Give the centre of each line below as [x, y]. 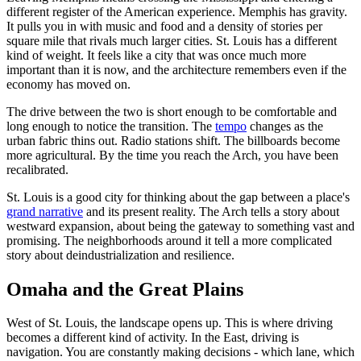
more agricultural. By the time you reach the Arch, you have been [172, 155]
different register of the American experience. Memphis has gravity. [177, 11]
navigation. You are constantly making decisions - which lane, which [180, 352]
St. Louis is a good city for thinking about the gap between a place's [178, 197]
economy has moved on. [68, 84]
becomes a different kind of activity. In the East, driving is [153, 338]
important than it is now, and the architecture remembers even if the [176, 69]
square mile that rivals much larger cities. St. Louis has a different [172, 40]
